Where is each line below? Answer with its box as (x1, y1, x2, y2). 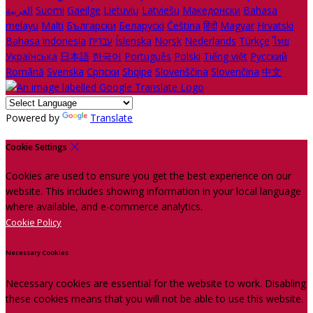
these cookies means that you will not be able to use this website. (6, 291, 303, 305)
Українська (6, 50, 57, 64)
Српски (87, 65, 119, 79)
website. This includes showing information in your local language (6, 184, 301, 198)
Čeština (167, 19, 201, 33)
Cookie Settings (6, 141, 69, 152)
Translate (90, 111, 133, 125)
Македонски (182, 3, 240, 17)
